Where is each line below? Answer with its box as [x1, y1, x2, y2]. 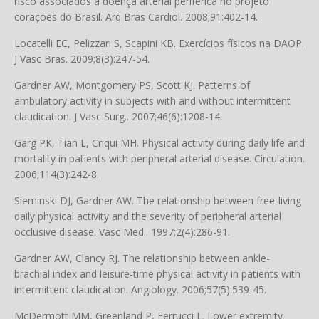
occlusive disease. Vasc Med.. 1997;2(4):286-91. [14, 225, 230, 239]
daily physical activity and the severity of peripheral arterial [14, 209, 281, 223]
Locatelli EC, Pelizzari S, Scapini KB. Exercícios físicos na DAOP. [14, 36, 304, 50]
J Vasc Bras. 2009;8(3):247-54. [14, 52, 150, 66]
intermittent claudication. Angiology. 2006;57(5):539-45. [14, 283, 266, 296]
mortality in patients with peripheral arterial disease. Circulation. [14, 152, 305, 165]
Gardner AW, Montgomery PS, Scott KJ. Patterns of [14, 78, 250, 92]
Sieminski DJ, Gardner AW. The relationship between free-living [14, 194, 301, 207]
